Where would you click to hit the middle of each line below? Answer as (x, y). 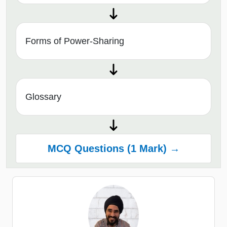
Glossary (43, 97)
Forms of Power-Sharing (75, 41)
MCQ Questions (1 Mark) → (113, 149)
